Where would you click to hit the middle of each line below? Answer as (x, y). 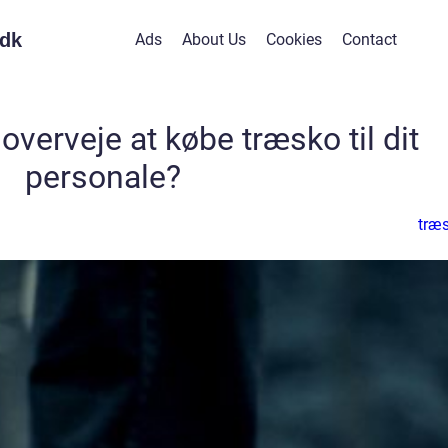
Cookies (293, 39)
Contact (369, 39)
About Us (213, 39)
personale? (103, 177)
